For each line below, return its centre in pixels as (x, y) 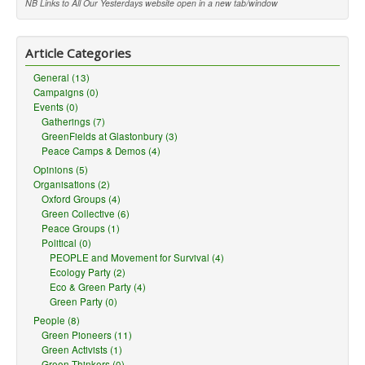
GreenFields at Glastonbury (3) (110, 136)
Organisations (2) (72, 184)
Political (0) (66, 243)
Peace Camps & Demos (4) (101, 151)
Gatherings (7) (73, 121)
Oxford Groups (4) (81, 199)
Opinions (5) (61, 169)
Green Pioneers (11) (87, 335)
